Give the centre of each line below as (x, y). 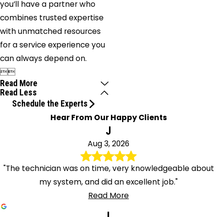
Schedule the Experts (50, 103)
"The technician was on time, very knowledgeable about (108, 169)
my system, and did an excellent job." (108, 182)
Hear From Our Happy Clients (108, 117)
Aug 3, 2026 (108, 143)
